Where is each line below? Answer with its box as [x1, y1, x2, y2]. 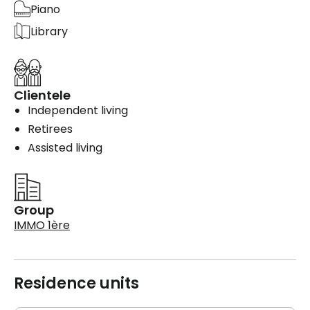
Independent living [28, 102, 128, 119]
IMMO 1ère [14, 217, 70, 234]
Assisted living [28, 140, 102, 156]
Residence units [14, 273, 139, 295]
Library [30, 23, 68, 39]
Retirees [28, 121, 73, 138]
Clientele [14, 86, 71, 104]
